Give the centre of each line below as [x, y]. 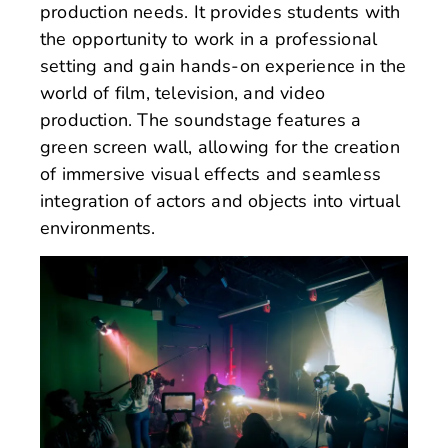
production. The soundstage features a [201, 119]
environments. [98, 227]
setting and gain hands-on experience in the [223, 65]
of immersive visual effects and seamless [211, 173]
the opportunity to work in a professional [209, 38]
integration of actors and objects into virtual [220, 200]
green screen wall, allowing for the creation [220, 146]
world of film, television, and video [183, 92]
